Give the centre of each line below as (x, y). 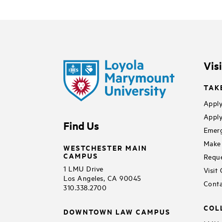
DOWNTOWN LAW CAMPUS (117, 211)
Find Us (81, 125)
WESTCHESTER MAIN (105, 147)
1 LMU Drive (83, 168)
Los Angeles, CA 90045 (102, 177)
